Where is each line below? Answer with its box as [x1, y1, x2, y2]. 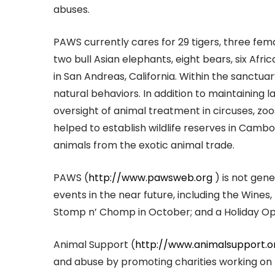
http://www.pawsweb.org [88, 170, 212, 185]
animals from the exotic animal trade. [53, 137, 234, 152]
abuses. [53, 2, 90, 17]
